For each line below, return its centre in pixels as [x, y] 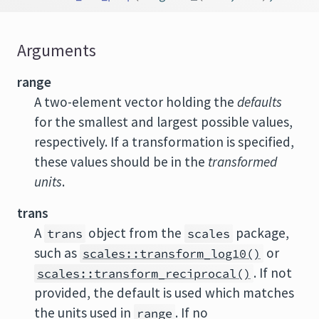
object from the [135, 233]
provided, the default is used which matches [164, 293]
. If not [273, 273]
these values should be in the [121, 162]
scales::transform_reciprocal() [144, 273]
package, [261, 233]
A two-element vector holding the [136, 102]
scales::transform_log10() [172, 253]
